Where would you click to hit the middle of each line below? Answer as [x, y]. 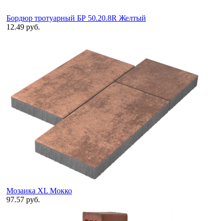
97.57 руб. [23, 199]
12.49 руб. [23, 27]
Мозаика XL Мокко [39, 190]
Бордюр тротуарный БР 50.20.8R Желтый [76, 18]
